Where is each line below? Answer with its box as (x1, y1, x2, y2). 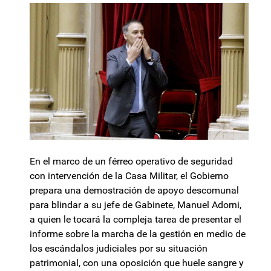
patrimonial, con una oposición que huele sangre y (30, 257, 244, 269)
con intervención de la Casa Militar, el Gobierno (30, 170, 229, 182)
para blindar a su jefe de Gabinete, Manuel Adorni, (30, 199, 241, 211)
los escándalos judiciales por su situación (30, 243, 207, 255)
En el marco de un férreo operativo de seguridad (30, 155, 233, 168)
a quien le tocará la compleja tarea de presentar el (30, 214, 241, 226)
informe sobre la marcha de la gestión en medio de (30, 228, 246, 240)
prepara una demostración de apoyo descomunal (30, 184, 239, 197)
